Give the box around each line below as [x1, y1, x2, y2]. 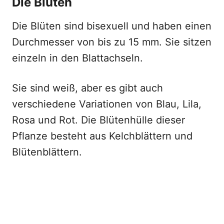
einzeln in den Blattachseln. [12, 52, 143, 64]
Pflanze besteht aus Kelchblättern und [12, 130, 192, 142]
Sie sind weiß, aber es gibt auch [12, 82, 163, 94]
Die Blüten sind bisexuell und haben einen [12, 20, 211, 32]
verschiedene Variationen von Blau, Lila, [12, 98, 201, 110]
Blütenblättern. [12, 146, 82, 158]
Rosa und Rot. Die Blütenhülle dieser [12, 114, 185, 126]
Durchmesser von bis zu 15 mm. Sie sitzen [12, 36, 211, 48]
